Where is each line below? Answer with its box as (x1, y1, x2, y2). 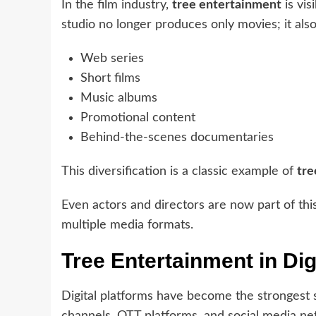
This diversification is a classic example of (61, 165, 297, 178)
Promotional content (80, 111, 195, 125)
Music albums (80, 92, 157, 105)
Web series (80, 52, 144, 66)
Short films (80, 72, 140, 85)
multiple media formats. (61, 219, 193, 232)
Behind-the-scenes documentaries (80, 131, 274, 145)
